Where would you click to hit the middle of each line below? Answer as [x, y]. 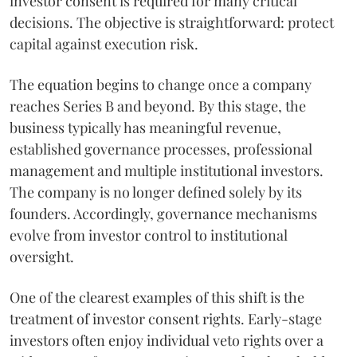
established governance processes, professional [161, 149]
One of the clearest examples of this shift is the [157, 297]
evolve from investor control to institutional [149, 235]
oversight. [42, 257]
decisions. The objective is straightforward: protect [172, 22]
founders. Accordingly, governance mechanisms [163, 214]
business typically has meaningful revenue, [145, 127]
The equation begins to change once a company [161, 84]
